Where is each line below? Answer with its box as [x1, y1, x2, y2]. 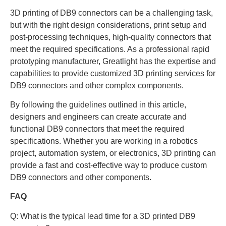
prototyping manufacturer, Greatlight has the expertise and [10, 56, 216, 66]
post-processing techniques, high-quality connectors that [10, 32, 211, 41]
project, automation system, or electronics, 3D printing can [10, 149, 216, 158]
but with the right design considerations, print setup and [10, 20, 206, 29]
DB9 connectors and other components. [10, 173, 151, 182]
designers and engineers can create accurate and [10, 112, 187, 122]
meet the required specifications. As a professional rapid [10, 44, 209, 53]
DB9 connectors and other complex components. [10, 81, 184, 90]
